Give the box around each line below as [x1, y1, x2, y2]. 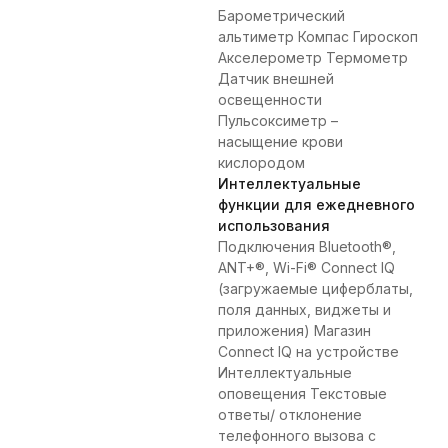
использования [218, 217, 330, 235]
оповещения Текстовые [218, 385, 387, 403]
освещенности [218, 91, 322, 109]
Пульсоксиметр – [218, 112, 338, 130]
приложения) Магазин [218, 322, 371, 340]
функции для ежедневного [218, 196, 415, 214]
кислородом [218, 154, 305, 172]
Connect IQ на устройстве [218, 343, 399, 361]
